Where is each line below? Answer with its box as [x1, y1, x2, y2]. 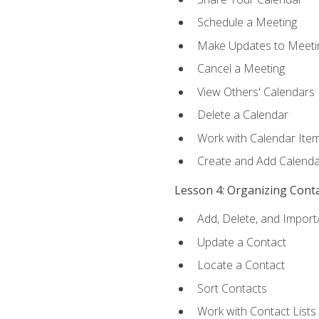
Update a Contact [197, 234, 286, 250]
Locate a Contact [197, 257, 285, 273]
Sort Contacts [197, 280, 267, 296]
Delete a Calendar [197, 107, 288, 123]
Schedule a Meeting [197, 14, 297, 31]
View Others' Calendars [197, 83, 315, 100]
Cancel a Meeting [197, 61, 285, 77]
